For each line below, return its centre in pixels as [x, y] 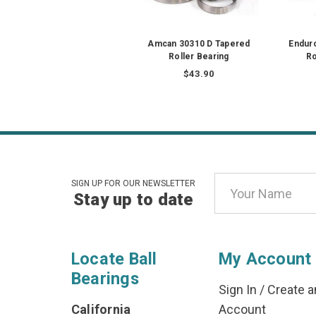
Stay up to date [133, 200]
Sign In [237, 290]
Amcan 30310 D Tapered [199, 44]
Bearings [105, 279]
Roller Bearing [199, 57]
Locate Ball [114, 259]
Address [238, 202]
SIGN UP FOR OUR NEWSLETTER [133, 184]
